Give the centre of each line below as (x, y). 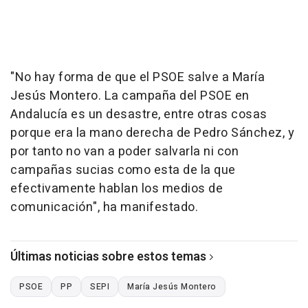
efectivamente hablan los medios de (117, 189)
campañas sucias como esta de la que (123, 170)
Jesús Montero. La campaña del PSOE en (130, 96)
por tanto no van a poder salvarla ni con (124, 152)
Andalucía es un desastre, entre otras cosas (139, 115)
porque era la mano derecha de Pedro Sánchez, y (152, 133)
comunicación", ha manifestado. (104, 208)
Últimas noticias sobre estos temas (108, 257)
